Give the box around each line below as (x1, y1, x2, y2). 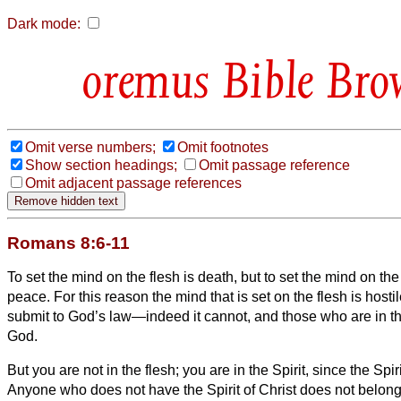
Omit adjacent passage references (25, 175, 242, 191)
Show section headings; (25, 157, 177, 173)
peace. (7, 288, 54, 304)
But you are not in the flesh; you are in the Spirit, (7, 362, 309, 378)
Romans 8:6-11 (7, 233, 130, 252)
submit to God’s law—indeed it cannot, (7, 308, 254, 324)
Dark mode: (7, 16, 81, 31)
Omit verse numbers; (25, 139, 156, 155)
